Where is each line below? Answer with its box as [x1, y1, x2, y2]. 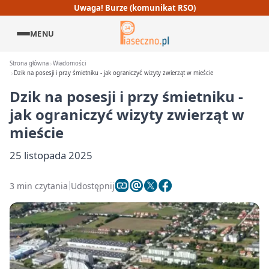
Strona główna [10, 59, 49, 67]
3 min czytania [10, 180, 68, 192]
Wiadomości [53, 59, 86, 67]
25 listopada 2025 [10, 148, 92, 162]
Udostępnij [71, 180, 115, 192]
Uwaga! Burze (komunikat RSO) [73, 2, 196, 13]
